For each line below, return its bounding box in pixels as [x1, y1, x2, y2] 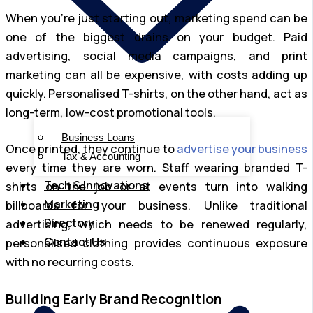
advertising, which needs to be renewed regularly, [6, 216, 307, 232]
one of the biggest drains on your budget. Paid [6, 29, 307, 45]
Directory [44, 215, 94, 231]
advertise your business [176, 140, 308, 156]
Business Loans [61, 131, 135, 144]
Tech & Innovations [44, 177, 148, 194]
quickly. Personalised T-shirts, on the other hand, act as [6, 86, 307, 101]
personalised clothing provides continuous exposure [6, 235, 307, 251]
